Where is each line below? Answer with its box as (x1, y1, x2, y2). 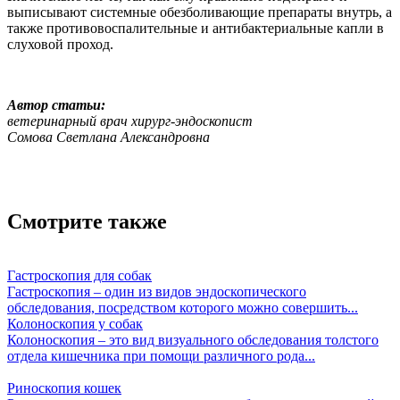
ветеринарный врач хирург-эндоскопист (7, 113, 253, 129)
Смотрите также (7, 210, 167, 234)
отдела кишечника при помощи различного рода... (7, 348, 315, 364)
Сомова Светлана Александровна (7, 129, 210, 146)
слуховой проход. (7, 37, 113, 53)
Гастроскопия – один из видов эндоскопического (7, 284, 306, 300)
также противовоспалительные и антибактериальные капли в (7, 21, 384, 37)
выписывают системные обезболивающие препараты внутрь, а (7, 4, 392, 21)
